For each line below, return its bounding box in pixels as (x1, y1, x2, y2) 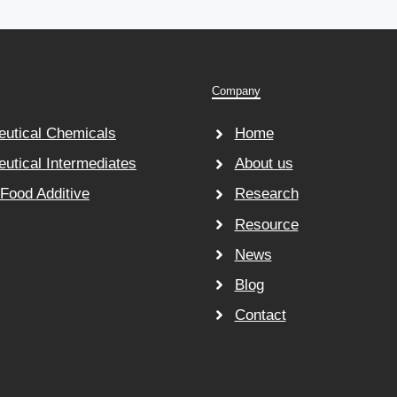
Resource (234, 215, 299, 233)
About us (234, 155, 293, 173)
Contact (234, 306, 286, 323)
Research (234, 185, 299, 203)
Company (212, 84, 261, 98)
